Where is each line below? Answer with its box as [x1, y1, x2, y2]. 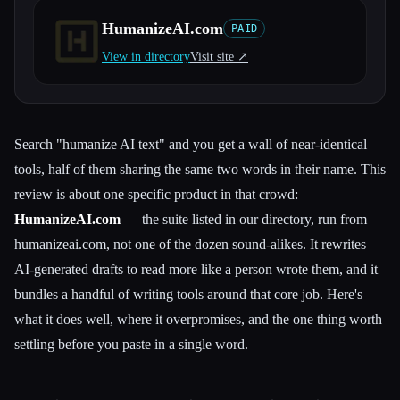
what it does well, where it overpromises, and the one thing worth [14, 312, 382, 327]
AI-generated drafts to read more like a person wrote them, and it [14, 262, 378, 277]
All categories [25, 26, 103, 41]
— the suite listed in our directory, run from [121, 212, 367, 227]
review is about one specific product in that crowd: [14, 187, 298, 202]
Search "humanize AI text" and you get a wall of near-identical [14, 137, 367, 152]
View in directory [102, 50, 190, 63]
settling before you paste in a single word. [14, 337, 248, 352]
